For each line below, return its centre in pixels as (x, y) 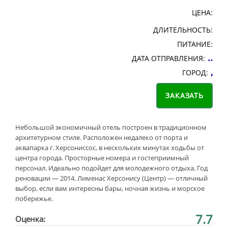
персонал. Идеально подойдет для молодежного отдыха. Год (111, 168)
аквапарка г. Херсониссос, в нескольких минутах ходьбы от (110, 148)
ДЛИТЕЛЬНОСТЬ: (183, 30)
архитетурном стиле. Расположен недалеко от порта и (102, 137)
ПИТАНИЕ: (195, 44)
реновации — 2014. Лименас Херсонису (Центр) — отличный (111, 178)
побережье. (34, 198)
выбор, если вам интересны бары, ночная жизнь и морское (110, 188)
